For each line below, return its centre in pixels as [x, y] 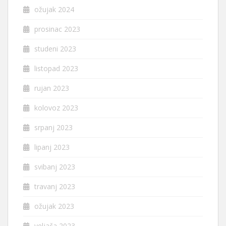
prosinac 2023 [57, 29]
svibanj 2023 [55, 167]
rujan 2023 [52, 88]
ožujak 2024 [54, 10]
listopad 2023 [56, 69]
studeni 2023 [55, 49]
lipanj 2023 [52, 147]
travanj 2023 [55, 187]
